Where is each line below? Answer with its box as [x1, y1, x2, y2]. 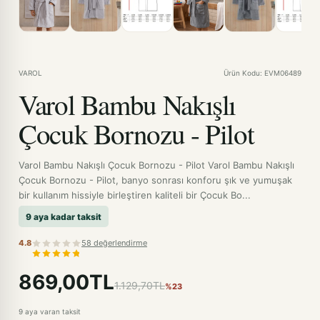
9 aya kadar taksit [26, 211, 101, 222]
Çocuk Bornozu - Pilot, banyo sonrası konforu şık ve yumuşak [19, 174, 292, 186]
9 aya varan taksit [19, 307, 81, 316]
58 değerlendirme [81, 238, 147, 248]
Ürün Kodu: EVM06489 [224, 69, 301, 77]
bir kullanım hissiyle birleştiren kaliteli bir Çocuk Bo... [19, 189, 251, 201]
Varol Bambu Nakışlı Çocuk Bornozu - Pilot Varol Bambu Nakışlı [19, 159, 294, 171]
